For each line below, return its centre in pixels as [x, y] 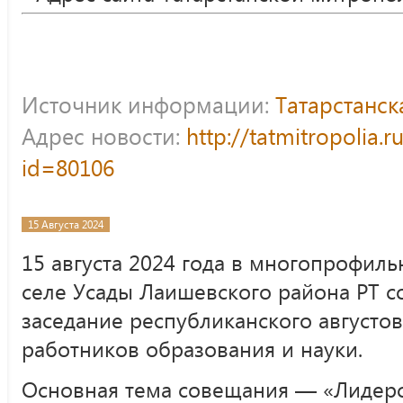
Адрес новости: [104, 136]
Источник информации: [148, 104]
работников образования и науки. [192, 349]
